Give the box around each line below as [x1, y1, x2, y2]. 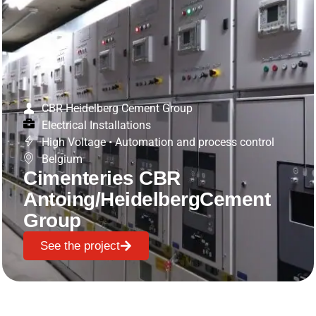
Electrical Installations [42, 118, 152, 132]
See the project [40, 238, 121, 253]
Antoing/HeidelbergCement [23, 188, 271, 210]
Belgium [42, 152, 83, 166]
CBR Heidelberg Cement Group [42, 101, 193, 115]
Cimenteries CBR [23, 166, 181, 189]
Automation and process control [115, 135, 275, 149]
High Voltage [42, 135, 107, 149]
